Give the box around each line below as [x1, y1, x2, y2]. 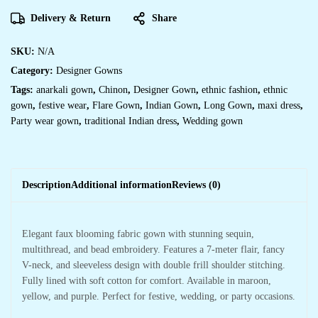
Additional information [71, 180, 172, 190]
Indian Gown [146, 100, 198, 111]
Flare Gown [92, 100, 140, 111]
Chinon [99, 84, 128, 95]
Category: [11, 65, 56, 76]
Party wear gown [11, 116, 79, 126]
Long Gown [204, 100, 252, 111]
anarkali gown [36, 84, 93, 95]
